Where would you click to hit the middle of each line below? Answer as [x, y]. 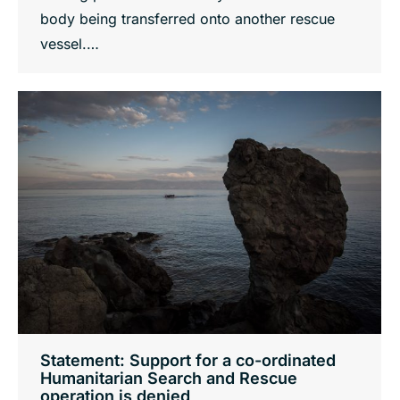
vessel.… [70, 43]
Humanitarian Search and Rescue [169, 379]
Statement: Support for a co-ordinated [188, 361]
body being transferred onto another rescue [187, 18]
